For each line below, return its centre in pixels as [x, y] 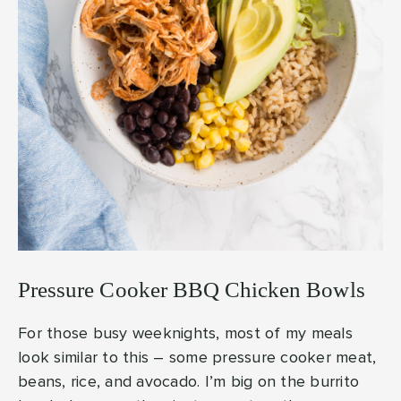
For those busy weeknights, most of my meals [185, 334]
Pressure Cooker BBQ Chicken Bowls [192, 290]
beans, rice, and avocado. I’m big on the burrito [188, 383]
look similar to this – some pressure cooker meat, [197, 358]
